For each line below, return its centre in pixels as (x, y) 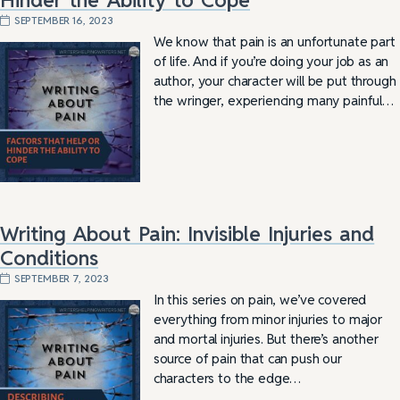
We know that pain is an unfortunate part (274, 41)
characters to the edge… (227, 378)
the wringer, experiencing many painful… (273, 100)
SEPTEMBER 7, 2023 (62, 278)
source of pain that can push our (247, 358)
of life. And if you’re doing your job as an (271, 61)
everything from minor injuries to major (267, 319)
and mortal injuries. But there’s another (266, 338)
